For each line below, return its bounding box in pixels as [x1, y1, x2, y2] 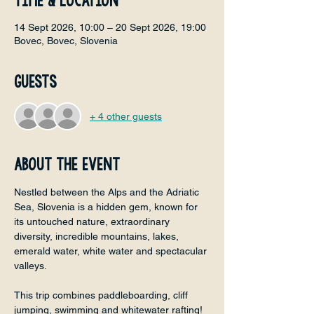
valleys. [14, 260, 47, 271]
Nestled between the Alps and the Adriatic [14, 186, 202, 198]
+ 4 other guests [90, 110, 162, 122]
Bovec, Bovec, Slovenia [14, 35, 118, 46]
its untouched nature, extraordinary [14, 216, 172, 227]
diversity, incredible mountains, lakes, [14, 231, 182, 242]
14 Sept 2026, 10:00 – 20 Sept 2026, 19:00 [14, 22, 206, 33]
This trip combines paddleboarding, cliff [14, 289, 191, 301]
